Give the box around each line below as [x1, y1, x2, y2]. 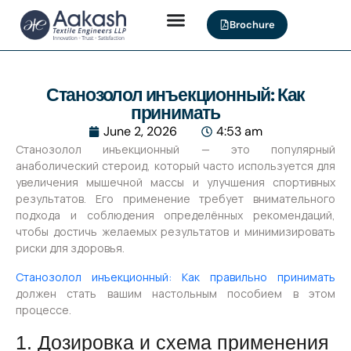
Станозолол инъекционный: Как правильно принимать [16, 270, 335, 285]
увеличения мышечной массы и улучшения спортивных [16, 175, 335, 190]
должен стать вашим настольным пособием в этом [16, 286, 335, 302]
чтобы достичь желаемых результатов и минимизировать [16, 224, 335, 240]
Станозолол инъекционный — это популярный [16, 142, 335, 157]
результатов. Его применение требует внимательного [16, 191, 335, 207]
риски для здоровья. [16, 241, 125, 256]
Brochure [229, 18, 275, 32]
